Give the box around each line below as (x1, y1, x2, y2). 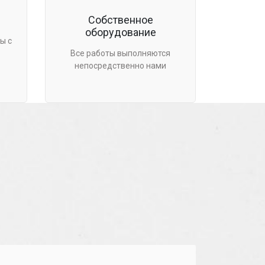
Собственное (88, 14, 153, 27)
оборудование (85, 26, 156, 39)
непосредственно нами (75, 61, 166, 71)
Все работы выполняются (70, 49, 170, 59)
